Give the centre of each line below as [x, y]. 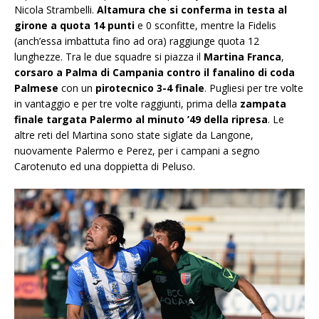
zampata [263, 104]
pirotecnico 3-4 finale [150, 88]
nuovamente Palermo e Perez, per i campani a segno [137, 151]
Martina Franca [242, 57]
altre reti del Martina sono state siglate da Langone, [134, 135]
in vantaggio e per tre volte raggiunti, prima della [127, 104]
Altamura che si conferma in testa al [192, 10]
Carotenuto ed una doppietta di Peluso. [105, 167]
